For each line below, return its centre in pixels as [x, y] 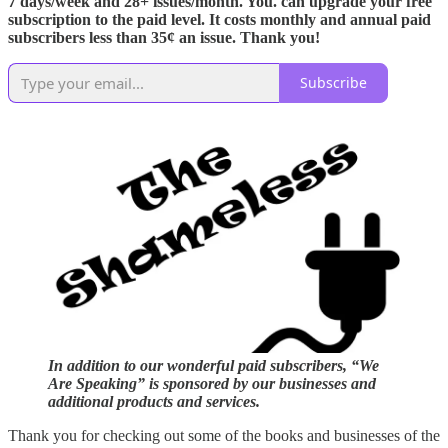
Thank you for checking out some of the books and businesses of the [224, 436]
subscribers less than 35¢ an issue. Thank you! [164, 37]
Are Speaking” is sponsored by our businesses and [212, 384]
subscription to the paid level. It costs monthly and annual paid [219, 19]
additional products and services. [154, 402]
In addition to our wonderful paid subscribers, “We [213, 366]
